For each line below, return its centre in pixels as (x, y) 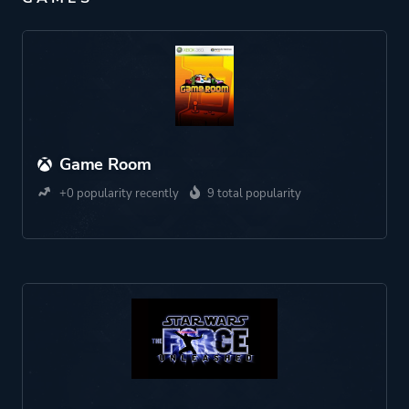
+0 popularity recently (118, 194)
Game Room (105, 164)
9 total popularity (254, 194)
